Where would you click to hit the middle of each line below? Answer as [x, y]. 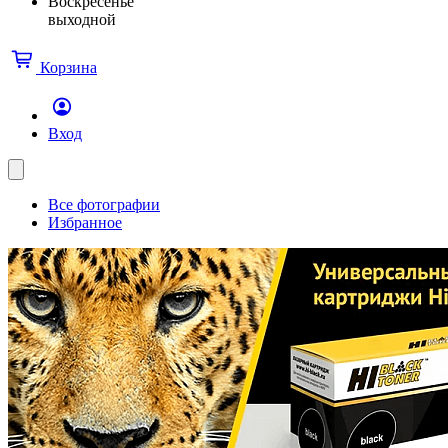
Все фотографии [104, 204]
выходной [82, 19]
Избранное [85, 222]
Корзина [68, 67]
